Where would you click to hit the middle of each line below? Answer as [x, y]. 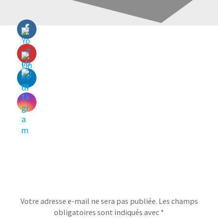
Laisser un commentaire [109, 180]
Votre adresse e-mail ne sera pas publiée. [89, 201]
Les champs [178, 201]
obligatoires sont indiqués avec [107, 212]
